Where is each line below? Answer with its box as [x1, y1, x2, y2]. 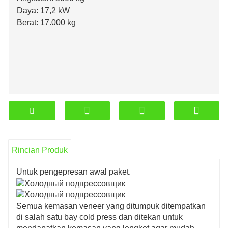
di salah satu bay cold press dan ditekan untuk [16, 213, 183, 222]
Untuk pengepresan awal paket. [16, 167, 131, 176]
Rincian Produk [12, 146, 68, 155]
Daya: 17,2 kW [17, 6, 70, 15]
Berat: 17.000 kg [17, 18, 76, 27]
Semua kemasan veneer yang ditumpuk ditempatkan [16, 202, 206, 211]
